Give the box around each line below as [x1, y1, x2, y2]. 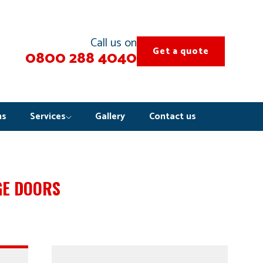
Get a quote [153, 43, 209, 59]
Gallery [95, 109, 126, 125]
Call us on [90, 33, 137, 53]
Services [29, 109, 66, 125]
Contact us [149, 109, 196, 125]
